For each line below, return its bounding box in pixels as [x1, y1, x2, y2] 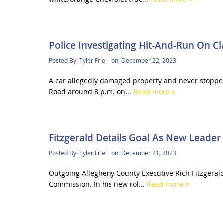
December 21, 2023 [121, 148, 176, 157]
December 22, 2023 [121, 56, 176, 65]
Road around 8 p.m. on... [48, 87, 133, 97]
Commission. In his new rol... [48, 179, 147, 189]
